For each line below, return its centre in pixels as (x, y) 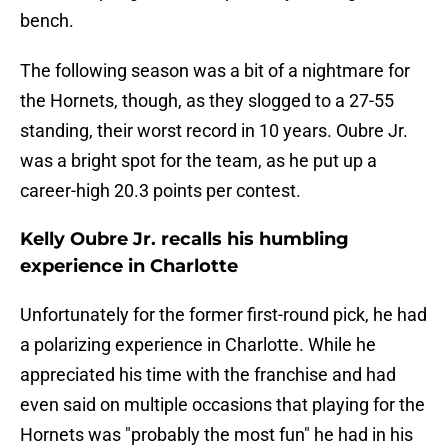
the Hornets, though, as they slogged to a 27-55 (207, 101)
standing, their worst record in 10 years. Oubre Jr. (214, 131)
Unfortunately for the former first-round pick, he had (223, 315)
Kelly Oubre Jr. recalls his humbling (184, 239)
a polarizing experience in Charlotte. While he (198, 345)
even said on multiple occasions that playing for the (222, 405)
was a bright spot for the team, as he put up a (198, 161)
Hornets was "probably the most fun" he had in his (216, 435)
